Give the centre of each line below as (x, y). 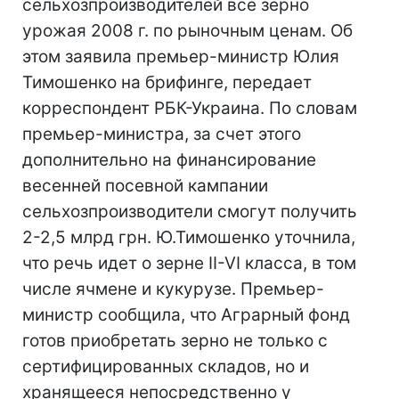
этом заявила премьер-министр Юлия (181, 57)
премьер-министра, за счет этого (162, 134)
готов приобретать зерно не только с (175, 341)
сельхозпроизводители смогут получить (190, 212)
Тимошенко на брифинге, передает (167, 82)
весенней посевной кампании (145, 186)
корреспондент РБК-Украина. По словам (190, 108)
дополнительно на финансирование (169, 160)
